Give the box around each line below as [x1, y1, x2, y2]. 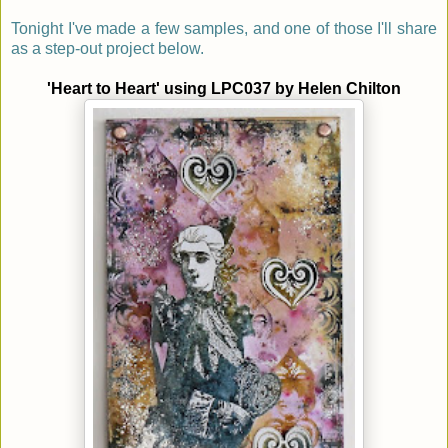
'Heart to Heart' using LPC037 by [47, 79, 298, 97]
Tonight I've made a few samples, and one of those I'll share [11, 19, 437, 37]
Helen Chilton [298, 79, 401, 97]
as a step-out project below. [11, 39, 204, 57]
